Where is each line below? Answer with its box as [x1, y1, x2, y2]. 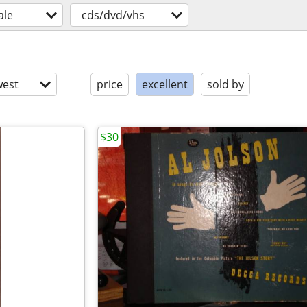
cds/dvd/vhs [82, 8, 145, 23]
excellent [142, 77, 188, 92]
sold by [207, 77, 244, 92]
